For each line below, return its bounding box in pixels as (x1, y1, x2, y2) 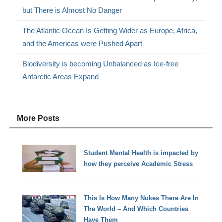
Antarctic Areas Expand (22, 72, 99, 81)
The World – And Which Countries (84, 205, 189, 213)
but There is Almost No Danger (22, 6, 122, 15)
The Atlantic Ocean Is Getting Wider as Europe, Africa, (22, 26, 198, 35)
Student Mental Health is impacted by (84, 149, 199, 157)
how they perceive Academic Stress (84, 160, 193, 167)
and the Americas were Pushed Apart (22, 39, 143, 48)
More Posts (17, 114, 60, 123)
